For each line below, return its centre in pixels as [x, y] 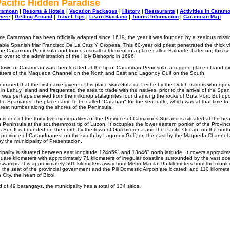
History [131, 11]
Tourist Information [155, 17]
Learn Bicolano [108, 17]
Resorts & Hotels [44, 11]
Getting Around [34, 17]
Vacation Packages [93, 11]
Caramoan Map [202, 17]
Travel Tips [71, 17]
